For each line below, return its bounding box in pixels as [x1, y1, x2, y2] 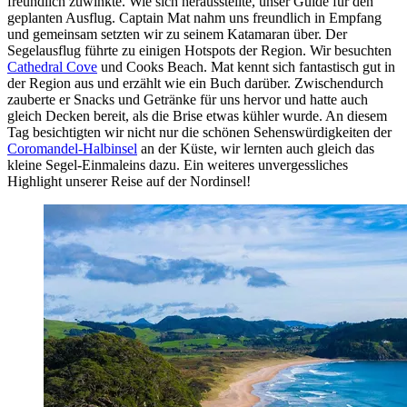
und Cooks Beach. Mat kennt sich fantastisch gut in [97, 59, 395, 75]
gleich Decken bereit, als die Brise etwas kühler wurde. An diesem [7, 108, 387, 124]
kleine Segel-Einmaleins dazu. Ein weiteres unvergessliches [7, 157, 348, 174]
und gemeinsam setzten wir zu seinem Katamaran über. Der [7, 26, 347, 43]
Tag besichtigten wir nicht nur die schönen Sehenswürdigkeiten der [7, 124, 392, 141]
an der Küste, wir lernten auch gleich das [137, 141, 374, 157]
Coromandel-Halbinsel [7, 141, 137, 157]
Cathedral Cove [7, 59, 97, 75]
